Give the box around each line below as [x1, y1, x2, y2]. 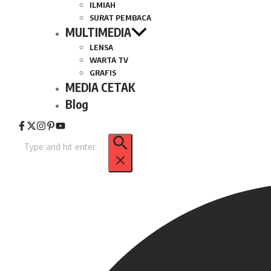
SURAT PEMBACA [90, 13, 151, 22]
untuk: [22, 147, 46, 157]
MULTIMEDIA [65, 25, 131, 39]
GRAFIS [90, 68, 116, 77]
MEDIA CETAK [65, 80, 135, 94]
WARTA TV [90, 55, 128, 65]
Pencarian [22, 134, 61, 145]
